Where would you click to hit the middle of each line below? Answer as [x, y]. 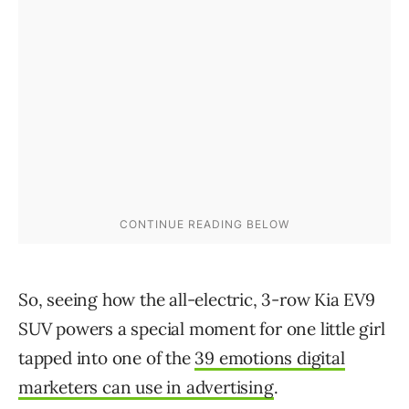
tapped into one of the [107, 357]
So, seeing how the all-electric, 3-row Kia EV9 [197, 299]
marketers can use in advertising [146, 387]
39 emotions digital [270, 357]
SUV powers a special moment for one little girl [202, 328]
